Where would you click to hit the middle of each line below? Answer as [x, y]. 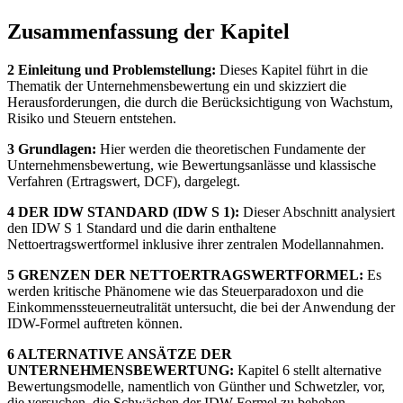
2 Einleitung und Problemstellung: [112, 69]
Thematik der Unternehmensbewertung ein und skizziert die [177, 85]
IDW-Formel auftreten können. [95, 323]
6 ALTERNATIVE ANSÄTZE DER [120, 354]
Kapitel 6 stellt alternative [308, 370]
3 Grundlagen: [52, 148]
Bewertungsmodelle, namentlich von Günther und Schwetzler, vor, [196, 386]
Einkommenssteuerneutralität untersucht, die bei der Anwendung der [201, 307]
